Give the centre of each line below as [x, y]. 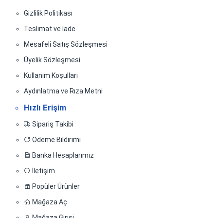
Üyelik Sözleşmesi [52, 60]
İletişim [43, 171]
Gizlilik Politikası [48, 13]
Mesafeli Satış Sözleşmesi [65, 45]
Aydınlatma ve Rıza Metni [63, 91]
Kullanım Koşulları [51, 76]
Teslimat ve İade [49, 29]
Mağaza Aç [49, 202]
